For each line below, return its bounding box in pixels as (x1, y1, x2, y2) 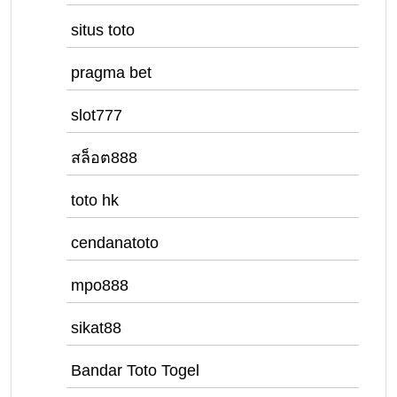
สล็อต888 (71, 149, 137, 167)
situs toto (71, 21, 135, 39)
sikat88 (71, 319, 121, 337)
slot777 (71, 106, 122, 124)
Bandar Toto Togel (71, 362, 199, 379)
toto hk (71, 191, 119, 209)
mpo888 (71, 276, 128, 294)
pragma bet (71, 64, 152, 82)
